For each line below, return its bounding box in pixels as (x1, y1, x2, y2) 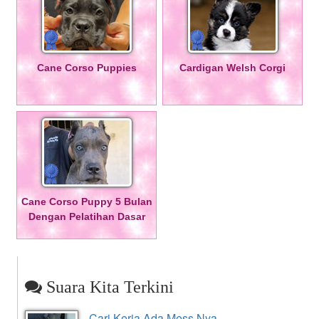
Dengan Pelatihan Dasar (28, 210, 145, 222)
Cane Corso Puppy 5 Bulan (21, 195, 152, 207)
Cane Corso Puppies (36, 61, 137, 73)
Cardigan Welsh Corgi (179, 61, 286, 73)
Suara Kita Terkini (42, 277, 174, 296)
